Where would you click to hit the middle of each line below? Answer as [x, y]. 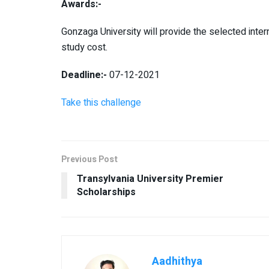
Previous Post [89, 159]
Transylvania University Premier [150, 179]
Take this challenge [101, 102]
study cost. [84, 47]
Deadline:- [85, 75]
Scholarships [106, 192]
